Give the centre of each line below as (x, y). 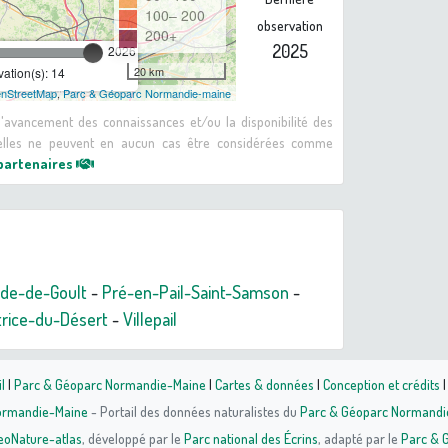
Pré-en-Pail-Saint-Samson (195, 292)
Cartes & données (264, 384)
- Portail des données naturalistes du (193, 411)
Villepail (150, 319)
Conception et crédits (381, 384)
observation (289, 25)
